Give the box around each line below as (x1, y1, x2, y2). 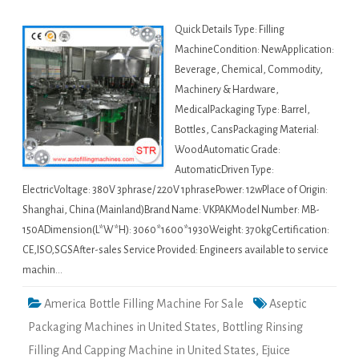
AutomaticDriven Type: (175, 164, 274, 176)
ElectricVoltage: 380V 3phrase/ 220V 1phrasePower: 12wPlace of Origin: (22, 184, 328, 196)
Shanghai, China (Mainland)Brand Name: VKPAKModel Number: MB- (22, 204, 320, 216)
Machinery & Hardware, (175, 84, 279, 96)
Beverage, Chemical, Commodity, (175, 64, 323, 76)
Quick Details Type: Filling (175, 24, 284, 36)
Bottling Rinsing (222, 321, 303, 334)
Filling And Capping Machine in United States (28, 344, 256, 357)
